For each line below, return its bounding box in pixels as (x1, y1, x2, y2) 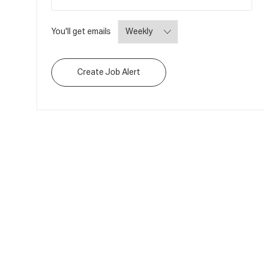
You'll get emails (51, 27, 111, 36)
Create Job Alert (77, 68, 140, 77)
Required (110, 27, 144, 35)
